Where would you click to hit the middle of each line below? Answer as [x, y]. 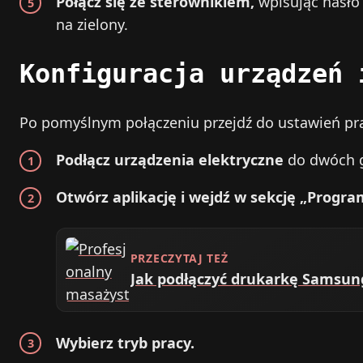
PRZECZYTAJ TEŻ [179, 258]
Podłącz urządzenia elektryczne [170, 160]
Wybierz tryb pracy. [125, 342]
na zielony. [92, 25]
